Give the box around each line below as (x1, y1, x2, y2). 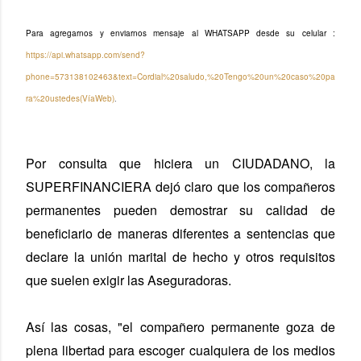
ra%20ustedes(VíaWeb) (26, 92, 114, 104)
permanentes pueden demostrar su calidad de (26, 200, 335, 219)
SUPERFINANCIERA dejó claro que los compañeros (26, 176, 335, 196)
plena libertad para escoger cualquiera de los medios (26, 340, 335, 359)
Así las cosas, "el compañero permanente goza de (26, 317, 335, 336)
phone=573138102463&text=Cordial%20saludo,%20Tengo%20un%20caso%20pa (26, 70, 335, 82)
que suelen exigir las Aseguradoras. (26, 270, 231, 289)
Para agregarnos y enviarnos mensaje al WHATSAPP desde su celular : (26, 27, 335, 39)
